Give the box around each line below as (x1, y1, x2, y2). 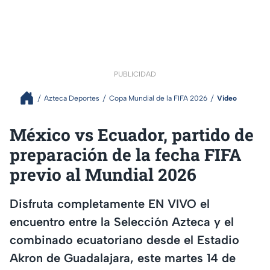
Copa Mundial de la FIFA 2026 (109, 93, 207, 102)
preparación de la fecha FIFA (10, 143, 242, 166)
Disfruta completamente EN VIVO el (10, 196, 210, 211)
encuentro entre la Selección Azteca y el (10, 214, 234, 229)
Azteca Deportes (44, 93, 99, 102)
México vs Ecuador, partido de (10, 124, 254, 146)
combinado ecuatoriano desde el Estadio (10, 232, 239, 247)
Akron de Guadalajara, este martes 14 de (10, 250, 236, 265)
